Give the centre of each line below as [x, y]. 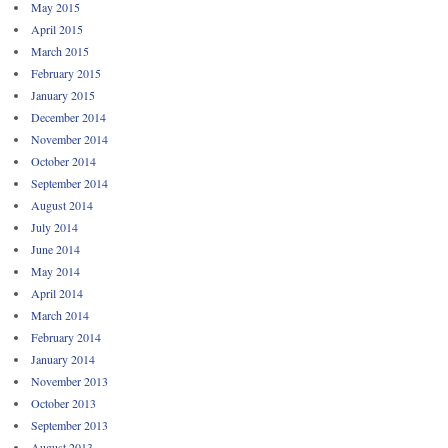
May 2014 [55, 270]
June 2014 [55, 248]
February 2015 [66, 72]
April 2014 [57, 292]
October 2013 [63, 402]
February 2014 [66, 336]
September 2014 [69, 182]
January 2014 [63, 358]
